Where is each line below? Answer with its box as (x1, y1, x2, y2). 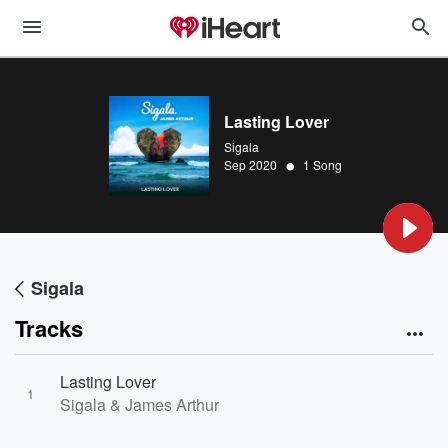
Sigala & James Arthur (60, 393, 219, 416)
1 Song (303, 156, 342, 173)
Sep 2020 (224, 156, 277, 173)
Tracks (15, 312, 83, 344)
